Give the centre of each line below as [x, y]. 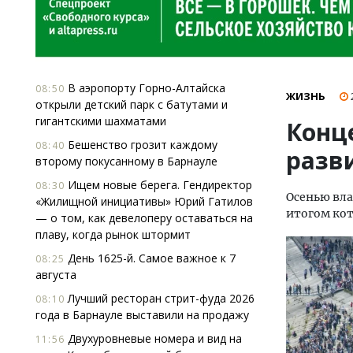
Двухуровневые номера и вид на [153, 338]
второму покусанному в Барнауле [126, 161]
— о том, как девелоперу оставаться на [144, 218]
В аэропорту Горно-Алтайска [145, 88]
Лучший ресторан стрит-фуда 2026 [160, 298]
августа [56, 275]
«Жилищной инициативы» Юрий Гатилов [144, 201]
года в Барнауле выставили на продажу [142, 315]
